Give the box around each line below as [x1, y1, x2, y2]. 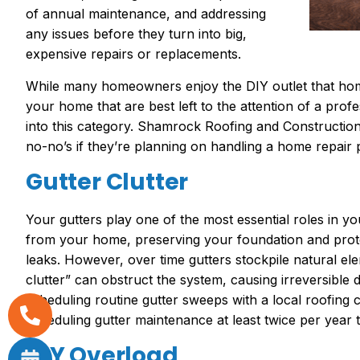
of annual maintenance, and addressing [26, 6, 266, 22]
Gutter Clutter [26, 166, 189, 198]
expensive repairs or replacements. [26, 46, 245, 63]
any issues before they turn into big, [26, 26, 247, 43]
